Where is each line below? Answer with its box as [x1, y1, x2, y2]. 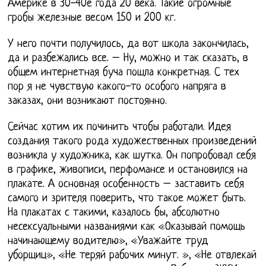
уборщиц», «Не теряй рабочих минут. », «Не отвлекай [8, 249, 257, 262]
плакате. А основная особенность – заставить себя [8, 178, 245, 191]
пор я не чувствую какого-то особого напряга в [8, 81, 227, 94]
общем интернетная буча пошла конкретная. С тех [8, 66, 240, 80]
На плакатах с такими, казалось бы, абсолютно [8, 207, 220, 220]
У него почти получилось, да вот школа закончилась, [8, 38, 249, 51]
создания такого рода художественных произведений [8, 135, 257, 148]
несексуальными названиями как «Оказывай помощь [8, 221, 246, 234]
